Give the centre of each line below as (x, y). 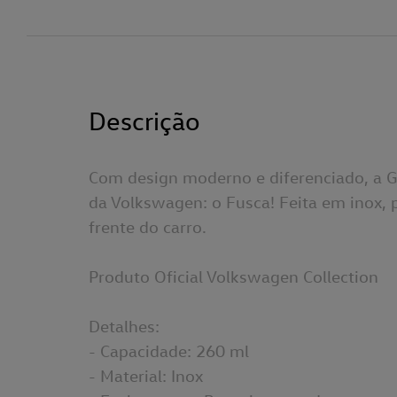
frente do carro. (148, 226)
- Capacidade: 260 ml (169, 350)
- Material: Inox (146, 375)
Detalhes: (124, 325)
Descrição (144, 120)
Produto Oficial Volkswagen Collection (234, 276)
